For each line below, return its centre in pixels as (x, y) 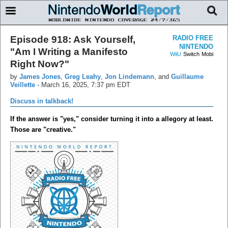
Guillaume (187, 76)
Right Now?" (40, 64)
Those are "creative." (43, 129)
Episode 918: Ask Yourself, (73, 39)
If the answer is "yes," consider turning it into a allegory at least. (112, 119)
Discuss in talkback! (42, 101)
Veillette (23, 84)
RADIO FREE (193, 38)
